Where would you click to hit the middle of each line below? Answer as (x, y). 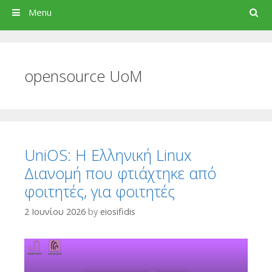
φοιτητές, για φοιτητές (100, 192)
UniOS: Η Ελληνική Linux (108, 155)
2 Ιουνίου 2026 (55, 211)
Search (249, 12)
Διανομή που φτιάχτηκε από (120, 173)
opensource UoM (83, 76)
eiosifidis (118, 211)
